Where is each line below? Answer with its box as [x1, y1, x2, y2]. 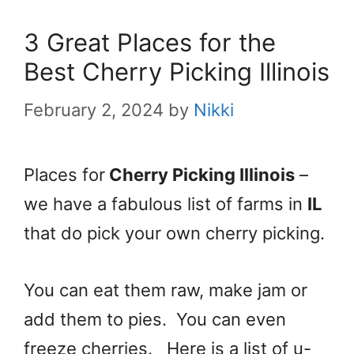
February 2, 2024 [24, 99, 164, 120]
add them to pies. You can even [24, 308, 286, 330]
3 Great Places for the [24, 27, 276, 57]
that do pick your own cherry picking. [24, 222, 330, 243]
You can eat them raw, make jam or [24, 279, 307, 300]
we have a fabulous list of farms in [24, 193, 307, 214]
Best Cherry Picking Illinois [24, 56, 330, 86]
